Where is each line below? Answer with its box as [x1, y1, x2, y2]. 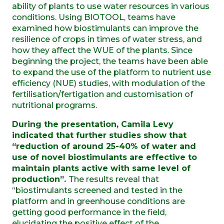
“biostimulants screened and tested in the [12, 185, 182, 195]
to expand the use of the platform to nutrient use [12, 67, 211, 77]
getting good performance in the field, [12, 207, 166, 217]
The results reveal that [68, 174, 159, 184]
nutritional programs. [12, 100, 97, 110]
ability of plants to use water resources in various [12, 1, 209, 11]
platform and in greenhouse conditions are [12, 196, 185, 206]
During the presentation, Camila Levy [12, 119, 173, 129]
